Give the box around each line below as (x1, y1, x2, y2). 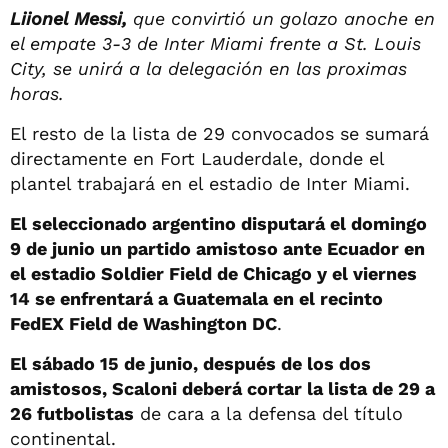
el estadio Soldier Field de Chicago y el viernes (10, 262, 417, 284)
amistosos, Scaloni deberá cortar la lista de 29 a (10, 377, 435, 399)
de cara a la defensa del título (134, 402, 403, 424)
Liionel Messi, (10, 7, 133, 29)
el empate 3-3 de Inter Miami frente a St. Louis (10, 32, 421, 54)
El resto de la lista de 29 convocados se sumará (10, 122, 429, 144)
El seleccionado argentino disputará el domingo (10, 212, 427, 234)
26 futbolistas (10, 402, 134, 424)
